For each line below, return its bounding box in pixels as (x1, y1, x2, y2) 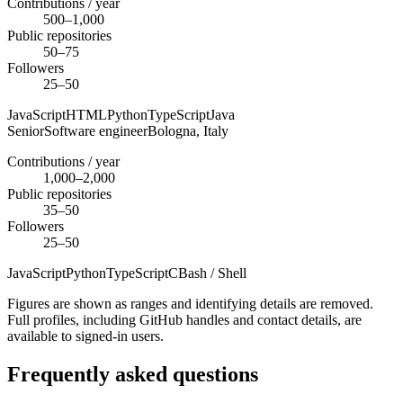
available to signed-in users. (7, 328, 164, 344)
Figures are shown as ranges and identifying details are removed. (7, 296, 373, 311)
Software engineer (44, 123, 148, 139)
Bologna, (148, 123, 203, 139)
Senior (7, 123, 44, 139)
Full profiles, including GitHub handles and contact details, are (7, 312, 362, 327)
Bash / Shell (178, 265, 246, 281)
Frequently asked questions (7, 362, 258, 386)
